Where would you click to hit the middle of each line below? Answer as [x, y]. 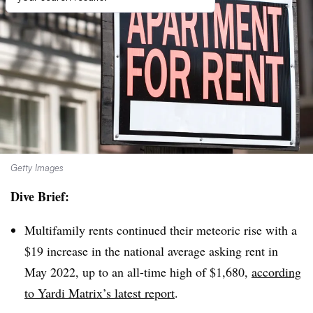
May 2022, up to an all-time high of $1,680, [138, 272]
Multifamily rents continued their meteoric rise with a [161, 230]
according [276, 272]
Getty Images [37, 168]
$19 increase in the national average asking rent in [151, 251]
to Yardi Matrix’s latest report [100, 293]
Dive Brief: [40, 196]
